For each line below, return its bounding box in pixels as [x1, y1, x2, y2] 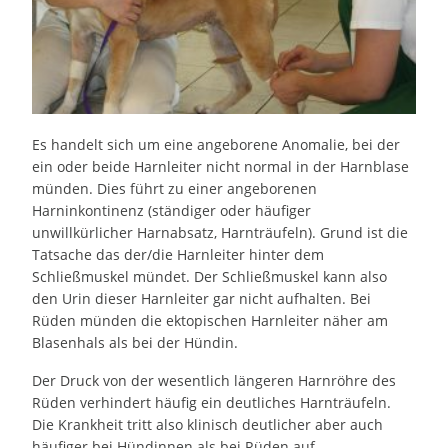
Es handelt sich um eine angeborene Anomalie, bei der [32, 135, 401, 155]
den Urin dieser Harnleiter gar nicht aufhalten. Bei [32, 289, 372, 309]
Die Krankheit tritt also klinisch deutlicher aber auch [32, 415, 384, 435]
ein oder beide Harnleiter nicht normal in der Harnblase [32, 157, 410, 177]
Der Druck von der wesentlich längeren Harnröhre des [32, 371, 397, 391]
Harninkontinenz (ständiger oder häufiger [32, 201, 312, 221]
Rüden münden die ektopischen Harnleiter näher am [32, 311, 389, 331]
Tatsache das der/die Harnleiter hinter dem [32, 245, 325, 265]
